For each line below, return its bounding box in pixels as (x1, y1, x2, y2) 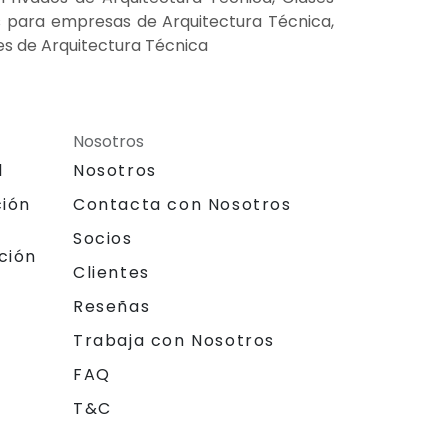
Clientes (73, 260, 150, 284)
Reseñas (73, 294, 151, 318)
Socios (73, 226, 133, 250)
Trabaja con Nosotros (73, 328, 275, 352)
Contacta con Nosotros (73, 192, 292, 216)
